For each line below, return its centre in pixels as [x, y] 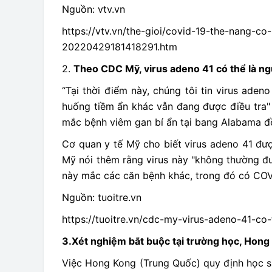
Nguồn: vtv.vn [93, 9]
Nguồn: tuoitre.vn [102, 197]
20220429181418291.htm [120, 47]
